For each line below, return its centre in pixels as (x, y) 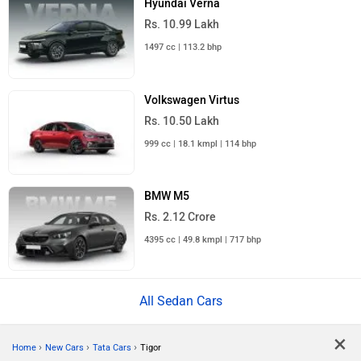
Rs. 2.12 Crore (180, 217)
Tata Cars (112, 347)
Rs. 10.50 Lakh (182, 121)
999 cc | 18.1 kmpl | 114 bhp (201, 143)
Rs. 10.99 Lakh (182, 25)
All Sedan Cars (180, 301)
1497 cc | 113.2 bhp (183, 48)
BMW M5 (167, 196)
